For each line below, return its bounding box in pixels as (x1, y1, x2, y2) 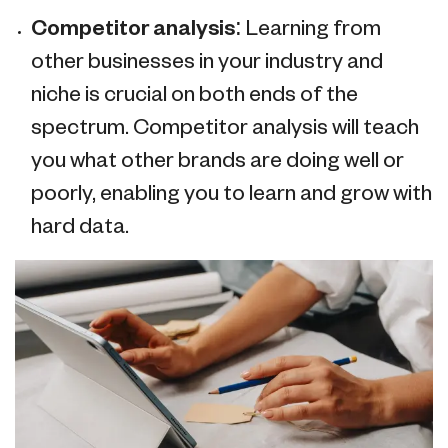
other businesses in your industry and (31, 52, 383, 72)
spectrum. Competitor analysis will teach (31, 118, 419, 138)
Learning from (242, 19, 381, 39)
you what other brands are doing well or (31, 151, 404, 171)
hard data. (31, 217, 129, 237)
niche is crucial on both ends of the (31, 85, 358, 105)
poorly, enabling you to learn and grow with (31, 184, 432, 204)
